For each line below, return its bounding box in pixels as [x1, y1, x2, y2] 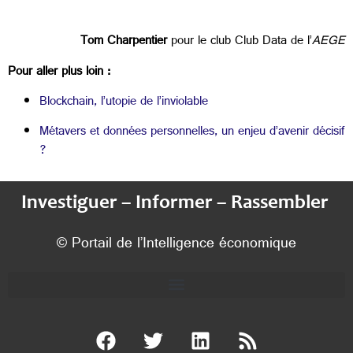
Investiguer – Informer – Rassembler [20, 193, 333, 214]
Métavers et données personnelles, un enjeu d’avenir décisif [39, 121, 344, 146]
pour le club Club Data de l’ [171, 30, 312, 55]
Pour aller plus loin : [8, 60, 114, 85]
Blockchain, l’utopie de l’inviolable [39, 91, 208, 116]
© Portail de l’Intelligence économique [57, 230, 296, 259]
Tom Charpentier [80, 30, 167, 55]
